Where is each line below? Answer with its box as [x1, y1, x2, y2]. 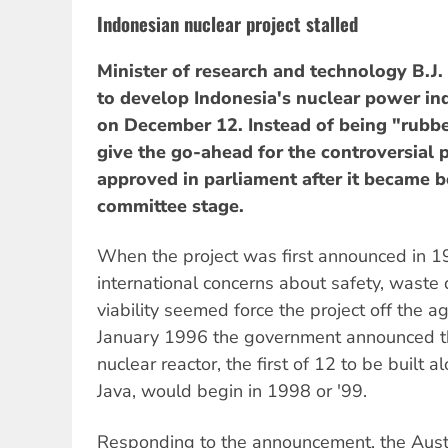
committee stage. [97, 193, 244, 218]
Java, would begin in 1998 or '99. [97, 379, 367, 404]
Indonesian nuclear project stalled [97, 9, 358, 37]
